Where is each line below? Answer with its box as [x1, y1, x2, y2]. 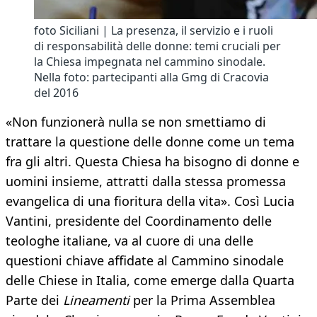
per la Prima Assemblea [129, 292, 275, 309]
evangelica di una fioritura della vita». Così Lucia [6, 192, 294, 210]
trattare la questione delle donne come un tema [6, 133, 294, 151]
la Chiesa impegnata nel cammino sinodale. [34, 54, 265, 70]
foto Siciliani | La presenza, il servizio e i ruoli [34, 23, 273, 39]
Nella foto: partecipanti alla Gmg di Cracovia [34, 69, 269, 86]
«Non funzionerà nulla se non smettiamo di [6, 113, 266, 131]
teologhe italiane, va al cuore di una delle [6, 232, 253, 250]
